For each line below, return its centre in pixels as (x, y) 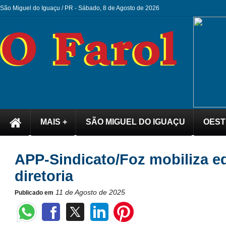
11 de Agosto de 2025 (90, 192)
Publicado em (34, 193)
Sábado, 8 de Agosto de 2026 (120, 8)
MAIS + (54, 122)
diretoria (44, 176)
